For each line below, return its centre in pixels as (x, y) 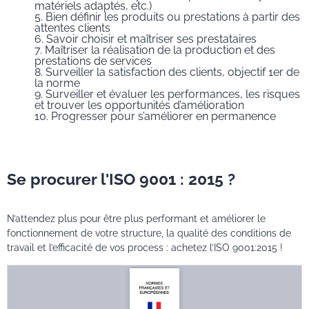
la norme (57, 83)
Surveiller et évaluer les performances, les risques (173, 94)
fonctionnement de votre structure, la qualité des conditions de (149, 233)
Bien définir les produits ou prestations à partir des (173, 17)
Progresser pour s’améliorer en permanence (163, 117)
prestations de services (93, 61)
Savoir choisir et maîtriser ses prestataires (151, 39)
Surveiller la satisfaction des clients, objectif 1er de (172, 72)
